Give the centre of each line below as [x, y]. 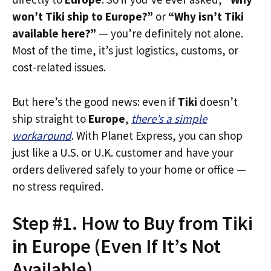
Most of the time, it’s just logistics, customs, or [125, 50]
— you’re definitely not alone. [170, 33]
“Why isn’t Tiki [206, 16]
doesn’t [217, 101]
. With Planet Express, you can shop [157, 135]
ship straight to [50, 118]
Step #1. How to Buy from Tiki [132, 223]
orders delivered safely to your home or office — [129, 169]
